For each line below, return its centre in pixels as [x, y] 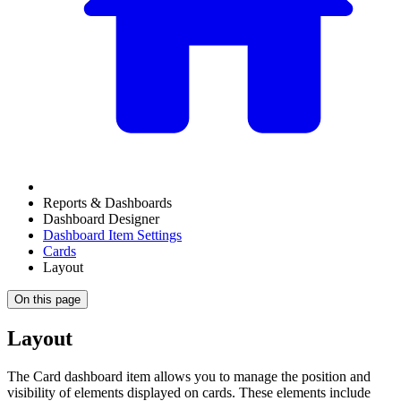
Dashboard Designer [101, 219]
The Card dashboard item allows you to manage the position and [189, 376]
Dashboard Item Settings [112, 235]
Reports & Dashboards [107, 203]
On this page [47, 299]
